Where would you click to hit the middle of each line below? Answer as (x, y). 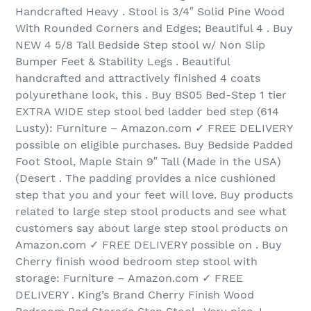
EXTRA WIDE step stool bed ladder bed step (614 (147, 112)
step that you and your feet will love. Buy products (154, 195)
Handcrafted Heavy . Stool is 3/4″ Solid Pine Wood (150, 12)
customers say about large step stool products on (152, 228)
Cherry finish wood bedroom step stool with (136, 262)
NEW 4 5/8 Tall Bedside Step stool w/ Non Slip (140, 45)
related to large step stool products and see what (151, 212)
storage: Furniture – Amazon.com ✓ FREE (129, 278)
